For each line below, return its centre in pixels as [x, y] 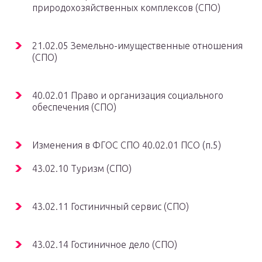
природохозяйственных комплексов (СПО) [126, 8]
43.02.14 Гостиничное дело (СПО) [105, 245]
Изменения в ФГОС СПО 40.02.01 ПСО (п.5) [127, 145]
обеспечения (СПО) [74, 107]
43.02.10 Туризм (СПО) [82, 169]
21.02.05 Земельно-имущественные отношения [137, 46]
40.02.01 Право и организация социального [128, 96]
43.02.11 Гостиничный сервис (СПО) [111, 207]
